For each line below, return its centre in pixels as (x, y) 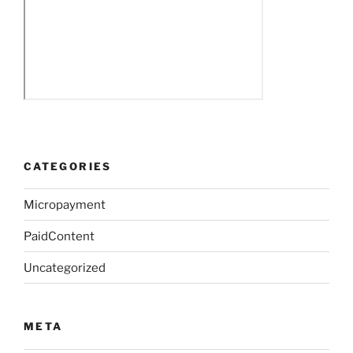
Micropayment (65, 204)
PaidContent (59, 236)
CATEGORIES (68, 166)
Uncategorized (65, 268)
